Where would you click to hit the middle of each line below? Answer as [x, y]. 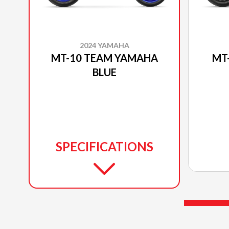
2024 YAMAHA [104, 45]
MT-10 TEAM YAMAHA [104, 58]
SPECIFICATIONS [104, 146]
